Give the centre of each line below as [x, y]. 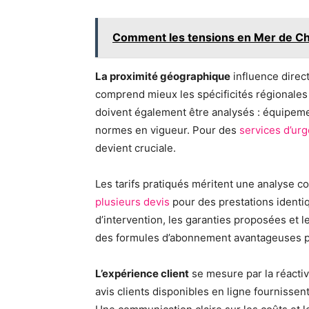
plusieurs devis [132, 202]
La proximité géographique [163, 76]
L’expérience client [142, 273]
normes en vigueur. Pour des [167, 130]
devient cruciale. [136, 148]
